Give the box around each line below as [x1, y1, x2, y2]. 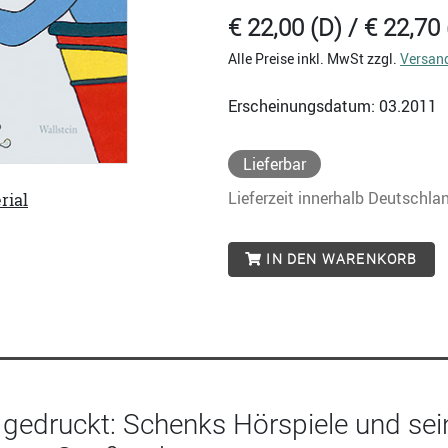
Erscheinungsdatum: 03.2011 [228, 95, 437, 117]
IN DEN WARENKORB [262, 251, 418, 267]
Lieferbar [243, 153, 306, 175]
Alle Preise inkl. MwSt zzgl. [228, 49, 400, 68]
